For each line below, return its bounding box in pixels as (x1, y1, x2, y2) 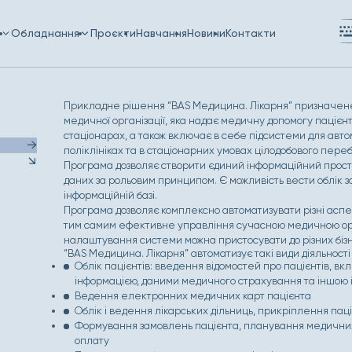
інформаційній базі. (64, 189, 158, 201)
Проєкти (90, 27, 136, 39)
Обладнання (11, 27, 80, 39)
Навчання (135, 27, 187, 39)
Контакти (225, 27, 276, 39)
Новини (186, 27, 225, 39)
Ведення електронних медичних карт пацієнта (74, 289, 311, 302)
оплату (74, 334, 109, 346)
